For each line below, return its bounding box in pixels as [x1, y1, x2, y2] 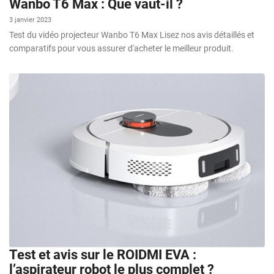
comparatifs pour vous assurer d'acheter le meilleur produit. [9, 43, 234, 54]
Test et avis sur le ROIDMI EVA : [9, 246, 196, 262]
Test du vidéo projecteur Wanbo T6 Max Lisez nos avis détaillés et [9, 30, 254, 40]
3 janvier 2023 [9, 16, 51, 24]
